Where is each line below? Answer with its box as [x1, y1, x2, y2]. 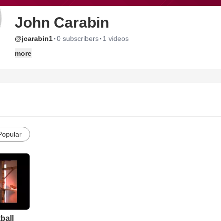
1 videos [103, 35, 129, 42]
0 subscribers [57, 35, 99, 42]
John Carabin [15, 14, 109, 31]
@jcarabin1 [15, 35, 53, 42]
